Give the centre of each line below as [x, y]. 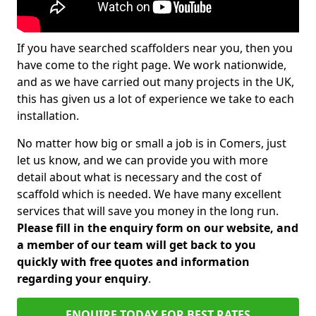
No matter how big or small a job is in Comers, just [152, 143]
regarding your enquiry [83, 279]
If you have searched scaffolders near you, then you [155, 48]
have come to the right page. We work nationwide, [152, 65]
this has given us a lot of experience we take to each [156, 99]
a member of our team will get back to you [136, 245]
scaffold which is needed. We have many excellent [149, 194]
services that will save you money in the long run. [148, 211]
